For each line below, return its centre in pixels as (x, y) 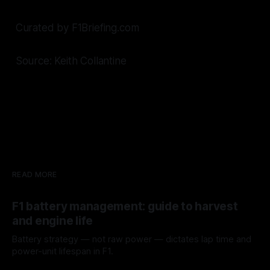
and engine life (53, 221)
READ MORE (35, 174)
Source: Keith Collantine (71, 61)
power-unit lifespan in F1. (63, 251)
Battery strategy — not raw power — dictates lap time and (132, 239)
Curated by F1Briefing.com (77, 27)
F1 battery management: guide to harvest (125, 206)
